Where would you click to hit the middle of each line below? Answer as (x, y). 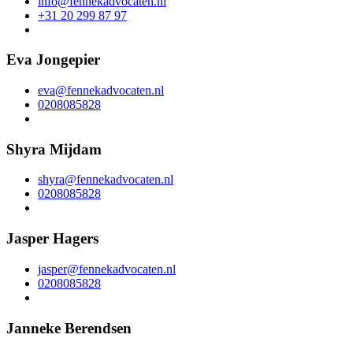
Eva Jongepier (53, 60)
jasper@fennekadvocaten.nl (107, 269)
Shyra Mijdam (54, 149)
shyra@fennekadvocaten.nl (106, 180)
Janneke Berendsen (69, 328)
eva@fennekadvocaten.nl (101, 90)
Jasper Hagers (52, 239)
